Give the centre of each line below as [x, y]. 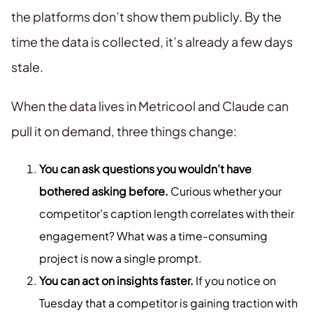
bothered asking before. [104, 191]
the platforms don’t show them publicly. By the [146, 16]
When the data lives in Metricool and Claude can [150, 106]
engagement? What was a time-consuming [153, 236]
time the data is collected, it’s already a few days [152, 42]
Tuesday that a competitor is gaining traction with [168, 303]
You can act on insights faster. [116, 281]
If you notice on [235, 281]
